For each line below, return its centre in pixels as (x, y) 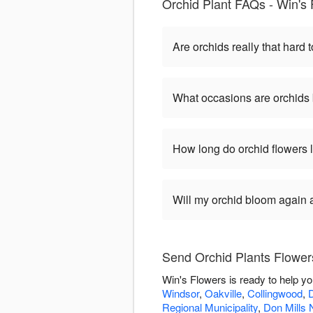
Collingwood (275, 293)
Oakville (223, 293)
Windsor (181, 293)
